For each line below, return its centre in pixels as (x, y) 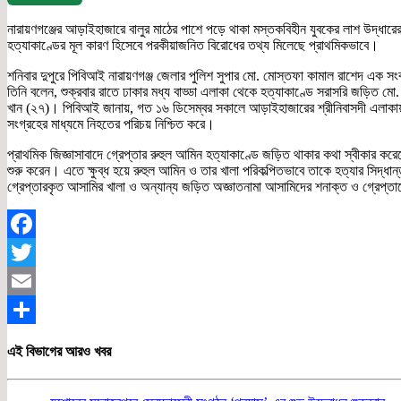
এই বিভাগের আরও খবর (59, 351)
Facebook (35, 252)
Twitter (27, 281)
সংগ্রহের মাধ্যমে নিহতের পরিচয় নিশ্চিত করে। (111, 124)
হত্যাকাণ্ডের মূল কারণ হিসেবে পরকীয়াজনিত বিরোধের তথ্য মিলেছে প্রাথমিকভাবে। (193, 46)
